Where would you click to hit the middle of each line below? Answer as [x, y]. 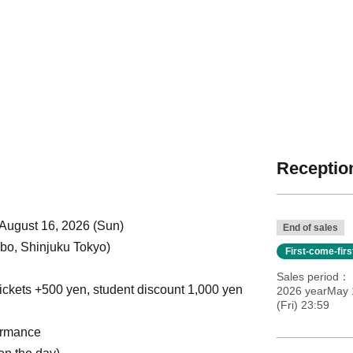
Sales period [307, 277]
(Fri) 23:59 [303, 305]
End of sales [310, 228]
